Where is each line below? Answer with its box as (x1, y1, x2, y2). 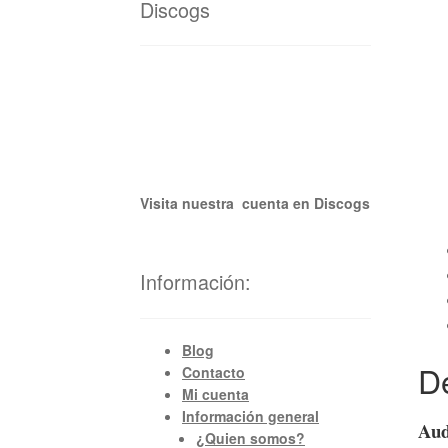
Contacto (182, 361, 246, 382)
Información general (182, 405, 320, 426)
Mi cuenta (182, 383, 250, 404)
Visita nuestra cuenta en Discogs (140, 193, 371, 214)
